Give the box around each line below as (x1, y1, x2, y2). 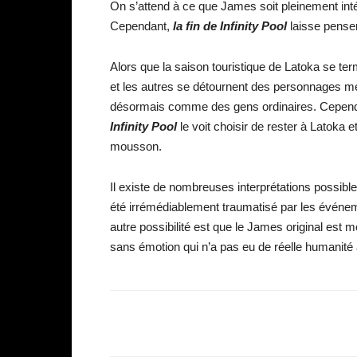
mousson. (110, 139, 162, 153)
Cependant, (110, 18, 170, 33)
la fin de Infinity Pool (170, 18, 287, 33)
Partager (150, 317, 189, 330)
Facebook (257, 316, 297, 329)
